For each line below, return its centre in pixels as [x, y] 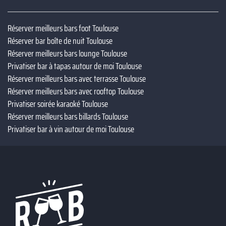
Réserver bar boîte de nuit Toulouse [60, 41]
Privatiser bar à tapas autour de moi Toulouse [75, 66]
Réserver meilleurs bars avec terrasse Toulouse [77, 78]
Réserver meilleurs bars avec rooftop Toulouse [76, 91]
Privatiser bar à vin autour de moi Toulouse [71, 129]
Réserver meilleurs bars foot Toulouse [63, 28]
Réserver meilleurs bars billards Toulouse [68, 116]
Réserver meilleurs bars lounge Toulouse [67, 53]
